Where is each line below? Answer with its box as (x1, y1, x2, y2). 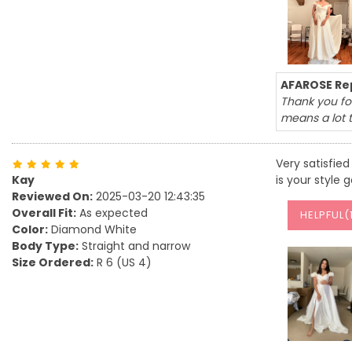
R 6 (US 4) (93, 255, 152, 270)
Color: (12, 222, 48, 237)
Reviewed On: (12, 189, 93, 204)
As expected (76, 205, 148, 221)
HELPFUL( (300, 207, 350, 222)
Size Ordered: (12, 255, 93, 270)
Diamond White (48, 222, 137, 237)
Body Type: (12, 238, 79, 254)
